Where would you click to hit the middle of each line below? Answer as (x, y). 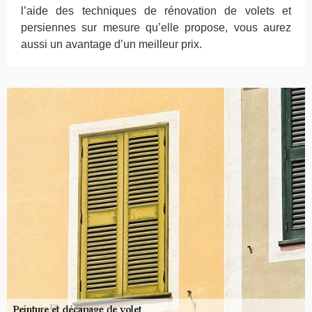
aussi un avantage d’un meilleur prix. (111, 44)
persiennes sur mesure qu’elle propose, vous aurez (156, 28)
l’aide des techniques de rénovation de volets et (156, 11)
